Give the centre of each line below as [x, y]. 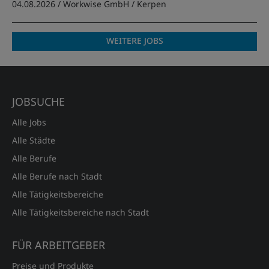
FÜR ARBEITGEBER [59, 245]
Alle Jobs [29, 122]
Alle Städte [34, 140]
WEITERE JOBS [134, 41]
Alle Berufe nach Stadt [57, 176]
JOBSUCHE [38, 101]
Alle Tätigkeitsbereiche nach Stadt [80, 212]
